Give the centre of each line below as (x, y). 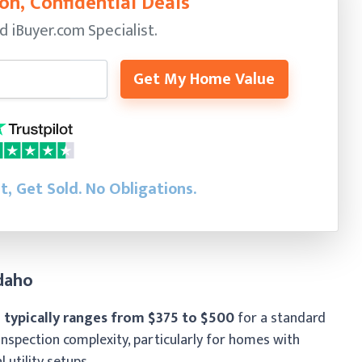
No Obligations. (141, 189)
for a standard (280, 318)
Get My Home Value (204, 79)
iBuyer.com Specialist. (84, 30)
